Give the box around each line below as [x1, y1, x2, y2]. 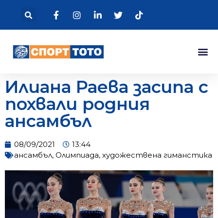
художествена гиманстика [102, 150, 212, 160]
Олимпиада [55, 150, 99, 160]
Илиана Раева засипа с [5, 76, 208, 97]
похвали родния [5, 93, 150, 114]
